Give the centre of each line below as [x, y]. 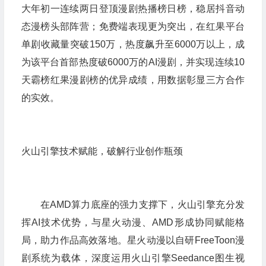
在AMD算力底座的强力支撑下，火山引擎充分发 [142, 205]
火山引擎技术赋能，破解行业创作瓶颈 [102, 151]
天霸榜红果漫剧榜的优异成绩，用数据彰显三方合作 [133, 80]
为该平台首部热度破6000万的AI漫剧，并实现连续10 [133, 62]
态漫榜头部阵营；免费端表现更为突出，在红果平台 [133, 27]
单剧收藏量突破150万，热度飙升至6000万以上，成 [133, 45]
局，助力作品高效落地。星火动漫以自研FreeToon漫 [133, 240]
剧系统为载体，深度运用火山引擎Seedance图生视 [133, 258]
